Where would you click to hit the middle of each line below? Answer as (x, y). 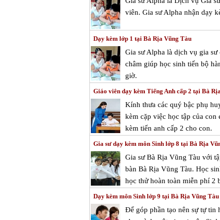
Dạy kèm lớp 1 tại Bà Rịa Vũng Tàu (142, 39)
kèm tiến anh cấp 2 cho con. (169, 128)
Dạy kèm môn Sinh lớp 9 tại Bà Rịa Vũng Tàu (156, 196)
